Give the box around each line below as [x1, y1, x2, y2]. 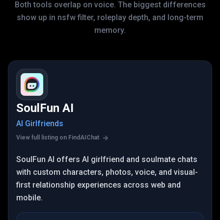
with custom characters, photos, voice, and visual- [16, 167, 198, 177]
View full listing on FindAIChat [16, 134, 101, 141]
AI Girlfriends [16, 119, 63, 128]
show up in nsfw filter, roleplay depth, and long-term [17, 13, 203, 22]
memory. [94, 26, 126, 35]
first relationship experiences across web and [16, 180, 181, 190]
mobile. [16, 193, 43, 202]
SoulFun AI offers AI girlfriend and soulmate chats [16, 155, 197, 164]
